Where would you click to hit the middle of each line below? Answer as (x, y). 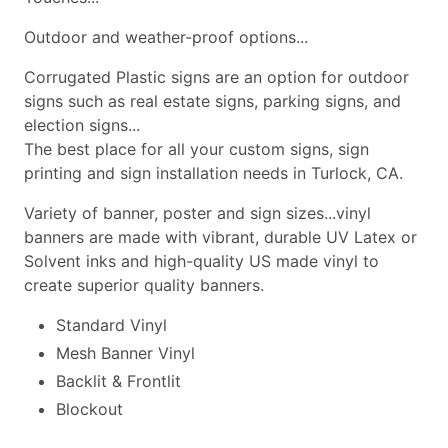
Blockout (89, 409)
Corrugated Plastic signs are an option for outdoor (216, 77)
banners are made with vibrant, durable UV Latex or (220, 237)
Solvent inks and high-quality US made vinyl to (201, 261)
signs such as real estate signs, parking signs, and (212, 101)
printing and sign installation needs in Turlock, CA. (213, 173)
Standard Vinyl (111, 325)
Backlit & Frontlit (118, 381)
